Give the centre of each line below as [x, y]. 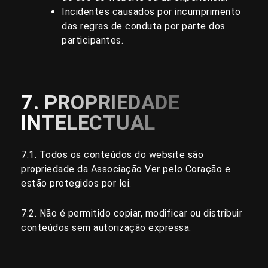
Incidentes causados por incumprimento [151, 12]
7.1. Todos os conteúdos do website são [112, 155]
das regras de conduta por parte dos [144, 26]
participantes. [92, 41]
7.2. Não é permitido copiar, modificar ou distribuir [132, 213]
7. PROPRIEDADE [100, 103]
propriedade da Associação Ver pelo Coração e [126, 169]
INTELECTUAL [88, 123]
